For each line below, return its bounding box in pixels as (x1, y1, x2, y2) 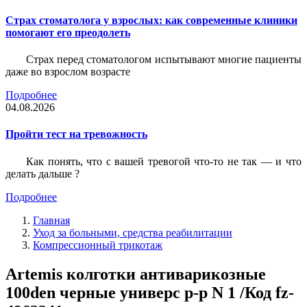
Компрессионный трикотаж (33, 238, 162, 251)
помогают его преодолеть (5, 26, 130, 38)
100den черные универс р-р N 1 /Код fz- (5, 283, 294, 302)
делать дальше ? (5, 167, 79, 180)
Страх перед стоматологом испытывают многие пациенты (26, 53, 302, 66)
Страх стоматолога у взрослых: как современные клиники (5, 14, 297, 26)
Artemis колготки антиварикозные (5, 265, 266, 283)
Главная (33, 214, 70, 226)
